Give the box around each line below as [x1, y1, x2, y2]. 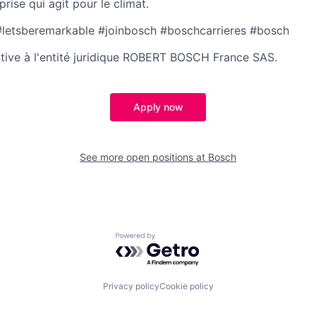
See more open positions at [80, 150, 208, 163]
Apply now [133, 100, 183, 113]
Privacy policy [102, 281, 159, 292]
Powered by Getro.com [115, 231, 239, 246]
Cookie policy [159, 281, 214, 292]
